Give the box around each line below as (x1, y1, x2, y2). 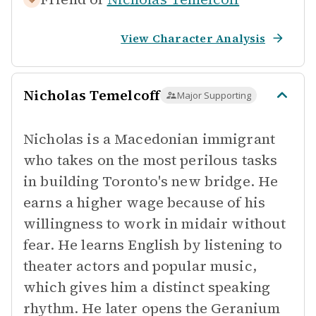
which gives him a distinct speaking (23, 277, 271, 297)
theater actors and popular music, (23, 256, 257, 276)
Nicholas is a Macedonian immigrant (23, 129, 276, 149)
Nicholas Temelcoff (23, 85, 160, 105)
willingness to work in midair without (23, 214, 286, 233)
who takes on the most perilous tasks (23, 150, 278, 170)
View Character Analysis (121, 30, 265, 46)
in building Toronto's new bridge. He (23, 171, 279, 191)
